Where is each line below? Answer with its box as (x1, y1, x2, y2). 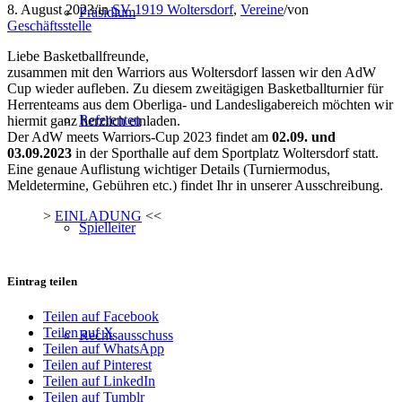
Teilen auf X (43, 325, 114, 341)
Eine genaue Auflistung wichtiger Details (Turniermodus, (7, 161, 330, 177)
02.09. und (272, 128, 336, 144)
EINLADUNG (55, 207, 142, 223)
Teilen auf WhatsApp (43, 341, 164, 357)
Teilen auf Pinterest (43, 357, 152, 373)
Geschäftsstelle (7, 17, 92, 33)
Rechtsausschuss (79, 328, 173, 343)
